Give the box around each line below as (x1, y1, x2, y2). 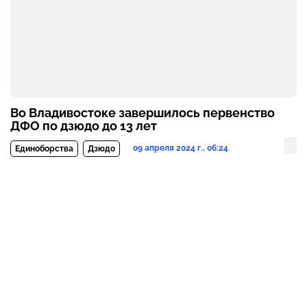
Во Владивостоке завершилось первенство (10, 106, 275, 121)
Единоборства (15, 144, 73, 154)
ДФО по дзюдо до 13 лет (10, 119, 157, 134)
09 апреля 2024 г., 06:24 (133, 143, 228, 153)
